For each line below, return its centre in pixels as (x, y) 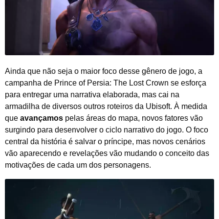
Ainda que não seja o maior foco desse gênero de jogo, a (104, 71)
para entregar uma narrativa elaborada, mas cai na (92, 94)
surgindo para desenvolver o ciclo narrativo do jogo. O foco (107, 130)
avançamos (42, 118)
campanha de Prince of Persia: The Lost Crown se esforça (106, 83)
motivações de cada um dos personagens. (78, 165)
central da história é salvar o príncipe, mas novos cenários (105, 141)
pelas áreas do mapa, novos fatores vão (133, 118)
